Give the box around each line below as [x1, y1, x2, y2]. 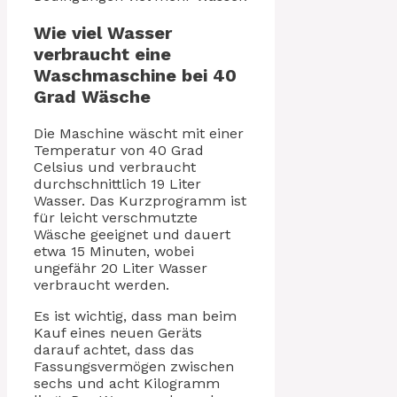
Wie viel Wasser [34, 21, 172, 43]
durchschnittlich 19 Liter [34, 175, 201, 192]
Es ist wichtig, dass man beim [34, 307, 237, 324]
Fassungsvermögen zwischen [34, 357, 234, 375]
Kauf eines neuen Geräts [34, 323, 202, 341]
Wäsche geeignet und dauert [34, 225, 230, 243]
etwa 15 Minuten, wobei [34, 242, 194, 260]
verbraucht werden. [34, 276, 169, 293]
